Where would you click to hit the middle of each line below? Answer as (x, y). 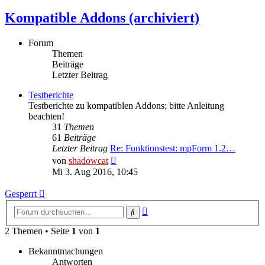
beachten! (46, 117)
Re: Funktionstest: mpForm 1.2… (173, 148)
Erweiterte (167, 209)
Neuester (132, 159)
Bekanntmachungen (66, 251)
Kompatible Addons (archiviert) (102, 18)
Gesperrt (21, 194)
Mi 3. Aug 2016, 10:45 (95, 172)
